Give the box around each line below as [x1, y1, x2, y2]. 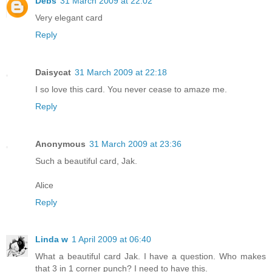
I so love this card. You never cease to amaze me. [35, 84, 227, 94]
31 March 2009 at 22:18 [75, 67, 167, 77]
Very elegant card [35, 12, 103, 22]
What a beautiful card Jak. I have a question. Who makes [35, 251, 266, 262]
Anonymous [35, 138, 86, 149]
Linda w [35, 234, 68, 245]
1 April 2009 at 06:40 [72, 234, 151, 245]
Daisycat [35, 67, 71, 77]
